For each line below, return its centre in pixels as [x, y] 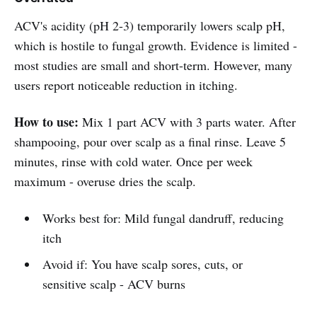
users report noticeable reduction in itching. [126, 85]
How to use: [46, 121]
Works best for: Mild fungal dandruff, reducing [163, 218]
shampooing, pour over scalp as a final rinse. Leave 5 [150, 141]
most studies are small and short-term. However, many [153, 65]
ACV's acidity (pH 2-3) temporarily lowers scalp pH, [150, 25]
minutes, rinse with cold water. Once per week [133, 161]
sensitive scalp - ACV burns [114, 283]
